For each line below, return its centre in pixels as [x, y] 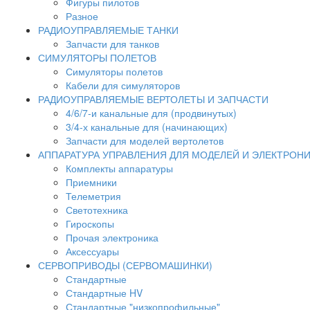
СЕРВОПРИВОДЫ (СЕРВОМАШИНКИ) [125, 265]
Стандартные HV [104, 293]
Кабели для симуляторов [123, 85]
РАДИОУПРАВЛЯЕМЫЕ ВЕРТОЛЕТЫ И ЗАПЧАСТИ [153, 99]
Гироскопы [90, 224]
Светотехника [97, 210]
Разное [82, 16]
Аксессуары [92, 251]
